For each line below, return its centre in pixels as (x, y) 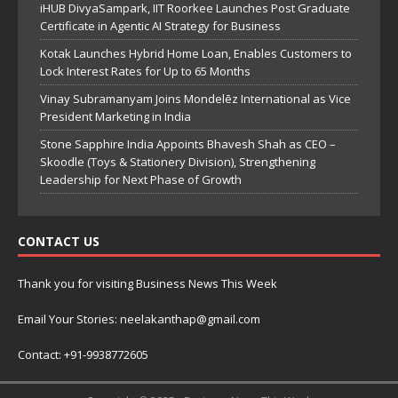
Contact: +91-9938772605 (83, 354)
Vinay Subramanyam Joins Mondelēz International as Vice (195, 99)
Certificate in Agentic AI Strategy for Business (160, 26)
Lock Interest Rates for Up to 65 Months (145, 71)
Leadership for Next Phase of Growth (141, 179)
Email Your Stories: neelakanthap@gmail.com (139, 319)
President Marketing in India (115, 116)
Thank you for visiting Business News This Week (147, 283)
